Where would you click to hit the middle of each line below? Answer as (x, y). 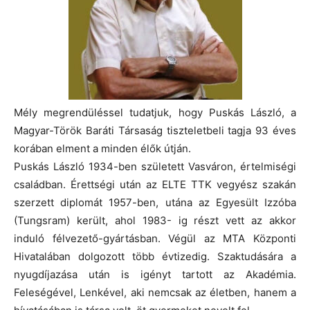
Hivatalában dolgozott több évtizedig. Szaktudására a (155, 256)
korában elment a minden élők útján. (102, 148)
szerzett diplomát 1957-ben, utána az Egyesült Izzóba (155, 202)
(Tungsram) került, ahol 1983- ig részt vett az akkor (155, 220)
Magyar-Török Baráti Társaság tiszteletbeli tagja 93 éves (155, 130)
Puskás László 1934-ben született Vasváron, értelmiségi (155, 166)
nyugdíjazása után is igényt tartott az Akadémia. (155, 274)
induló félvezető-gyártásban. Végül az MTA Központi (155, 238)
